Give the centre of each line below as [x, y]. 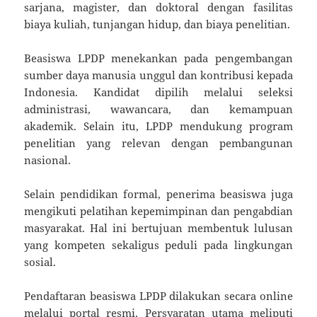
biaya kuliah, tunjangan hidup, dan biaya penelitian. [157, 24]
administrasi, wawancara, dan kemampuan [158, 109]
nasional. [48, 160]
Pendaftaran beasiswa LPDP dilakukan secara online [158, 295]
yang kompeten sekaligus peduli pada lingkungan [158, 244]
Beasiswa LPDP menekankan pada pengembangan [158, 58]
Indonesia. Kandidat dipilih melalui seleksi [158, 92]
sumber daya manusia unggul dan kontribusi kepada [158, 75]
